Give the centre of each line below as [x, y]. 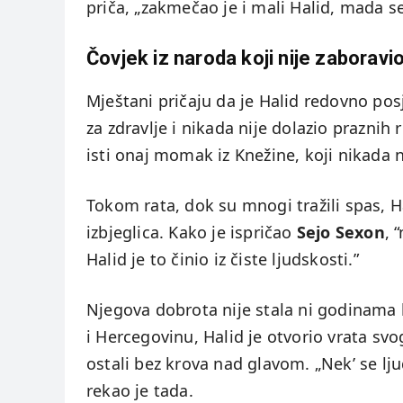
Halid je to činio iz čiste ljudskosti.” [223, 260]
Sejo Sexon [340, 233]
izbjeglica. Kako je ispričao [192, 233]
